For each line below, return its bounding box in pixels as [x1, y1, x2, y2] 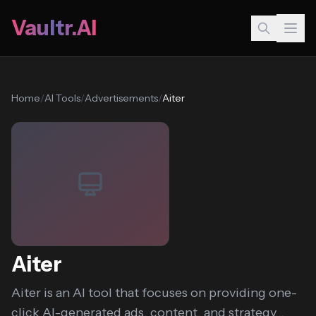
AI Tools [44, 92, 80, 104]
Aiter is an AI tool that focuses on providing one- [11, 285, 297, 300]
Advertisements [85, 92, 158, 104]
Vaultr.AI [11, 15, 97, 41]
